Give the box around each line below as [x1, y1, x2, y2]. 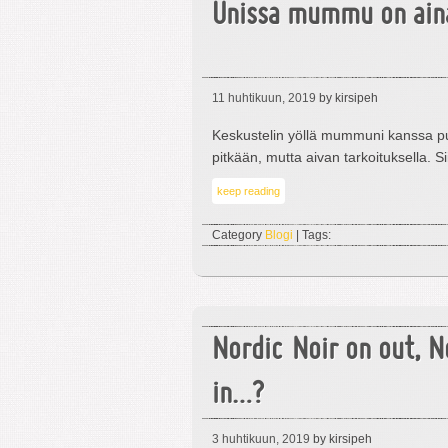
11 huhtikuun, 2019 [212, 91, 316, 105]
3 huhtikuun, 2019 [212, 432, 310, 446]
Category [212, 228, 265, 242]
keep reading [217, 185, 280, 197]
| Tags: [293, 228, 331, 242]
